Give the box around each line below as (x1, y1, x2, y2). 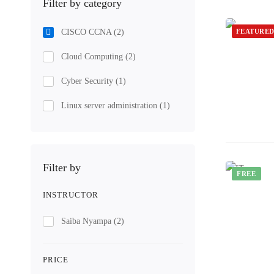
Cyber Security (61, 76, 116, 86)
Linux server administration (61, 101, 160, 110)
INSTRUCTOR (43, 190, 98, 199)
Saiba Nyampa (61, 217, 114, 226)
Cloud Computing (61, 52, 125, 61)
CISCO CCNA (61, 28, 114, 37)
